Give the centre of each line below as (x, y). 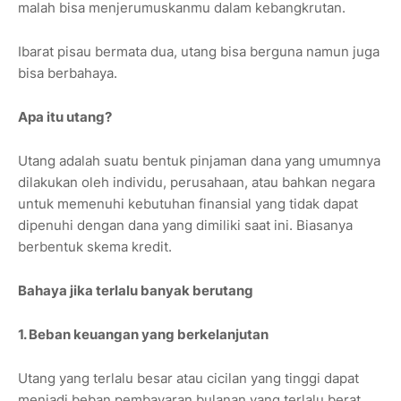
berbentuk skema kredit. (95, 247)
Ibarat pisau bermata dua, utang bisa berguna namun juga (199, 52)
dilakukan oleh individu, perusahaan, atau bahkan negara (196, 183)
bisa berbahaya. (68, 73)
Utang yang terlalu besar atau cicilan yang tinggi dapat (188, 379)
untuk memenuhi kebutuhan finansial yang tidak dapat (188, 204)
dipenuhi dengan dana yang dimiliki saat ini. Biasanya (185, 226)
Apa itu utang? (65, 117)
